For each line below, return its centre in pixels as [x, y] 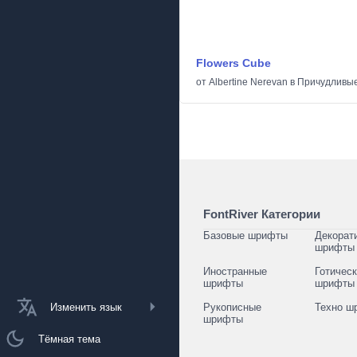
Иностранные [235, 271]
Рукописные [232, 307]
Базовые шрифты [245, 235]
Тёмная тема [69, 339]
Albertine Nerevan [248, 82]
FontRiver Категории [262, 214]
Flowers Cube [233, 63]
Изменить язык [86, 307]
